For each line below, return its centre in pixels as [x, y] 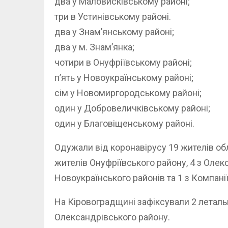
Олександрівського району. [112, 217]
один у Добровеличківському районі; [132, 108]
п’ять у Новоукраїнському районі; [124, 78]
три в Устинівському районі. [113, 17]
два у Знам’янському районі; [114, 32]
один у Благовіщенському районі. [124, 124]
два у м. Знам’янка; [94, 47]
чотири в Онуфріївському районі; [123, 63]
